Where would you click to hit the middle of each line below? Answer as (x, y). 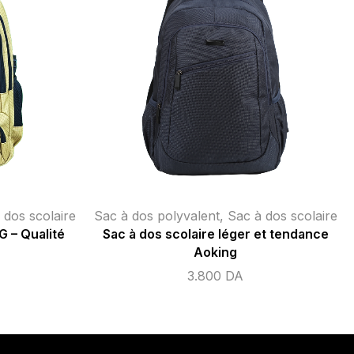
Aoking (215, 253)
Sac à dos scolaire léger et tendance (215, 235)
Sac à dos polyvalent (156, 216)
